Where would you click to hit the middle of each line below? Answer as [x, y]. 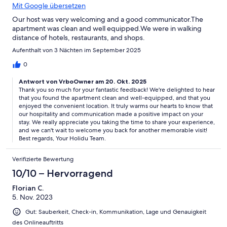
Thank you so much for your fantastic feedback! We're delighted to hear [117, 90]
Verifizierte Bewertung [43, 159]
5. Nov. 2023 [32, 197]
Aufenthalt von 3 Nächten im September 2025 [77, 50]
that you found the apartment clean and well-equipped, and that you [115, 98]
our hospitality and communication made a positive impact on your [111, 114]
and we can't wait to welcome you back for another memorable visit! [113, 130]
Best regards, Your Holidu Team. [62, 139]
